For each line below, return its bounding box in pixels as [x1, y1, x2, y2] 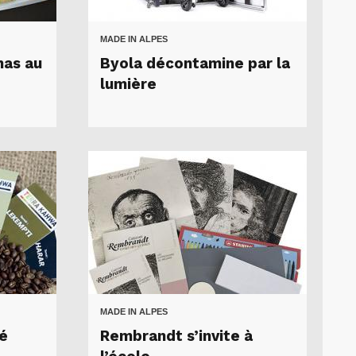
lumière [100, 75, 157, 93]
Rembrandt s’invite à [100, 327, 253, 345]
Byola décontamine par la [100, 54, 290, 72]
